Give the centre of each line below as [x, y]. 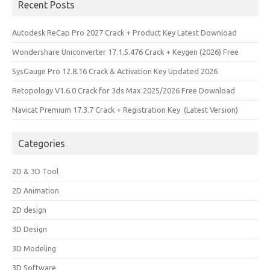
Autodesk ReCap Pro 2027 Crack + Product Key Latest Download [124, 33]
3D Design [30, 229]
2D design [29, 210]
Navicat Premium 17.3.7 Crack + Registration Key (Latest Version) [125, 110]
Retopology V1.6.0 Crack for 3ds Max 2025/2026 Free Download [124, 90]
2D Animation [36, 190]
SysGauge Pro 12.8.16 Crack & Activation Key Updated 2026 [115, 71]
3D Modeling [34, 248]
